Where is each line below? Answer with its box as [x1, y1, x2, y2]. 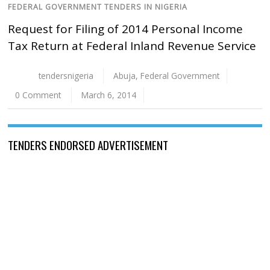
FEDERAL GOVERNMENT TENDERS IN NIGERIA [8, 2, 188, 13]
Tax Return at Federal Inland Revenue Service [8, 38, 257, 54]
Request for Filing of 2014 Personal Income [8, 21, 243, 37]
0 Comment [15, 89, 61, 101]
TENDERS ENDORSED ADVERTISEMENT [8, 136, 169, 154]
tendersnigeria [38, 70, 93, 82]
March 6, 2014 [81, 89, 136, 101]
